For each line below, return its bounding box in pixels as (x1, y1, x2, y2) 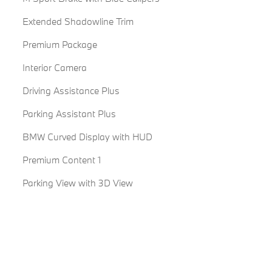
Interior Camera (22, 61, 87, 73)
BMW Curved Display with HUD (22, 130, 152, 143)
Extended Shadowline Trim (22, 15, 134, 27)
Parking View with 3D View (22, 176, 133, 189)
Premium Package (22, 38, 97, 50)
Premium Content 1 (22, 153, 101, 166)
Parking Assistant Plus (22, 107, 116, 120)
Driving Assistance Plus (22, 84, 120, 97)
